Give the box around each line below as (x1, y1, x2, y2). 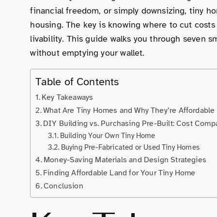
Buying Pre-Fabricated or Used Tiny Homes (61, 142, 200, 152)
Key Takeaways (42, 92, 93, 102)
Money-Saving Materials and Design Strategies (44, 155, 206, 165)
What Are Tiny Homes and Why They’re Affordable (43, 105, 215, 115)
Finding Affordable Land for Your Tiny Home (43, 168, 196, 178)
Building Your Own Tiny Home (60, 131, 155, 140)
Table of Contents (35, 75, 119, 88)
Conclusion (44, 181, 83, 191)
